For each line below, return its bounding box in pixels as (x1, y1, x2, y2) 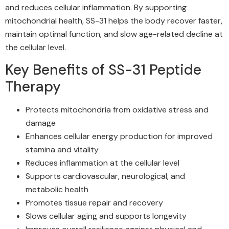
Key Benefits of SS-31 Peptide (5, 60, 201, 79)
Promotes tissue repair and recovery (26, 197, 163, 208)
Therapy (5, 77, 61, 96)
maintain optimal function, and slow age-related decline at (5, 28, 223, 39)
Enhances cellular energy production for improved (26, 130, 213, 142)
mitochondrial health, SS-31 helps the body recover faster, (5, 15, 222, 26)
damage (26, 117, 56, 128)
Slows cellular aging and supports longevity (26, 210, 187, 221)
